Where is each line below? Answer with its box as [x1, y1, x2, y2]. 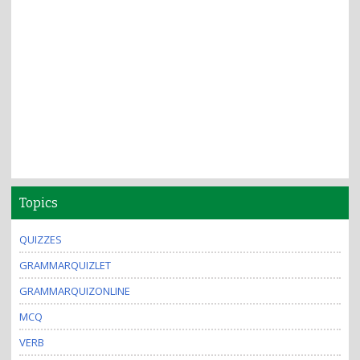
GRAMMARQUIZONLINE [19, 284, 130, 298]
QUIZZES [19, 232, 62, 247]
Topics [19, 195, 58, 211]
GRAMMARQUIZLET [19, 258, 111, 272]
